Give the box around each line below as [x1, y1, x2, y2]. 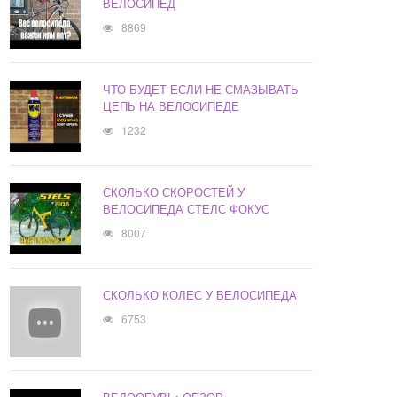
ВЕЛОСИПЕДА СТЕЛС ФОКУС [103, 200, 270, 218]
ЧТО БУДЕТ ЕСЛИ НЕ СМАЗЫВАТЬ [103, 81, 300, 98]
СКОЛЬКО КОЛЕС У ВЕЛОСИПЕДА [103, 286, 298, 304]
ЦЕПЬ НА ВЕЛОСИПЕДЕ [103, 97, 240, 115]
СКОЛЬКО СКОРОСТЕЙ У [103, 183, 245, 201]
